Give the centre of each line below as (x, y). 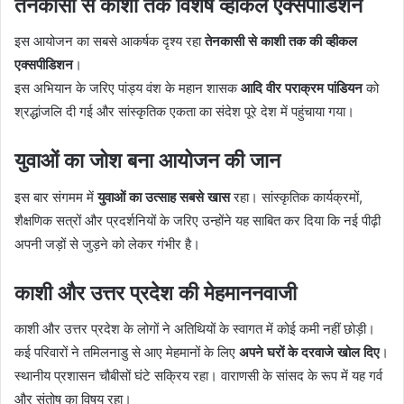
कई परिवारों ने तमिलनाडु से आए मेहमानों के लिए (127, 353)
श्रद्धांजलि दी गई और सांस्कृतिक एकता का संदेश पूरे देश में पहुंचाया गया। (184, 112)
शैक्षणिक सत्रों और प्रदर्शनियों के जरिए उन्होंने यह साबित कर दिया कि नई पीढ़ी (197, 220)
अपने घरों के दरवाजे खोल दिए (309, 353)
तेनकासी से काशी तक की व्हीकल (281, 41)
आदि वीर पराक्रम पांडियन (302, 88)
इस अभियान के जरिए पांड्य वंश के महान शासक (128, 88)
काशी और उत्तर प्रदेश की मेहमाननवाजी (156, 293)
